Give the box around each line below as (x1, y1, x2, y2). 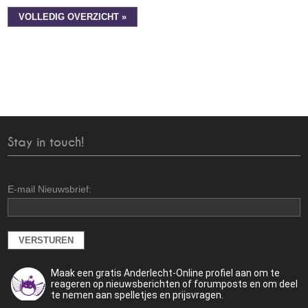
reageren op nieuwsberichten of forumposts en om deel (51, 278, 298, 290)
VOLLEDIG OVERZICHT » (19, 12, 127, 22)
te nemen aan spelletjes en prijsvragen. (51, 289, 224, 301)
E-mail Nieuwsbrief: (8, 184, 92, 195)
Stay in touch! (8, 137, 85, 148)
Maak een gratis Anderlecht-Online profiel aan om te (51, 267, 280, 279)
